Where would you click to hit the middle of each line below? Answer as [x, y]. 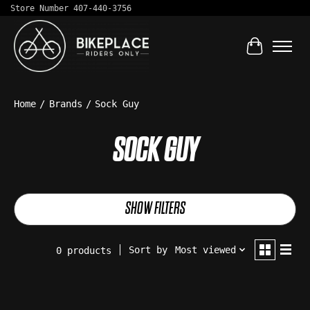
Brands [65, 104]
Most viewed [205, 250]
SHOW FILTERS [155, 209]
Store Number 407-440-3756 [71, 8]
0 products [84, 250]
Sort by [148, 250]
